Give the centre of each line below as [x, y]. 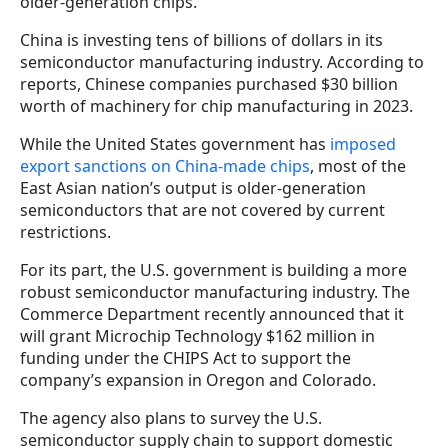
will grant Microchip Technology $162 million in [197, 336]
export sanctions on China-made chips [165, 166]
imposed [363, 144]
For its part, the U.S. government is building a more [213, 270]
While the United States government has [175, 144]
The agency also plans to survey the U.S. [171, 418]
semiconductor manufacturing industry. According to [222, 62]
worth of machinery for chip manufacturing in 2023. [216, 106]
